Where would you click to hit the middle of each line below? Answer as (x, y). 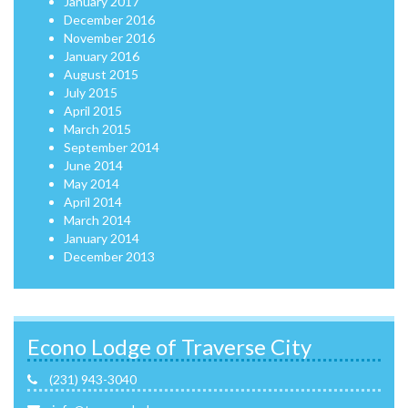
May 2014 (92, 184)
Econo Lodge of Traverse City (169, 347)
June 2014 (93, 165)
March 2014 (97, 220)
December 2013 (109, 256)
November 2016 (109, 38)
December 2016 (109, 20)
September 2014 (112, 147)
